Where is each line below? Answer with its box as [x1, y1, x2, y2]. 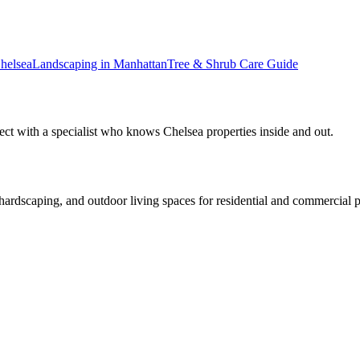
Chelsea [163, 125, 203, 139]
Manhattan [113, 56, 167, 71]
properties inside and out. [203, 125, 333, 139]
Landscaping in [32, 56, 113, 71]
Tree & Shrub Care [167, 56, 264, 71]
